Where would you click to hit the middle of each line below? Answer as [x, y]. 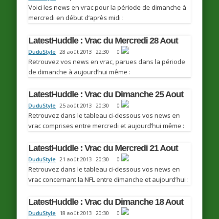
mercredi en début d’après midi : [76, 18]
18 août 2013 [76, 213]
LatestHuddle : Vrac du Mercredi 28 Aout [103, 40]
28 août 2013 [76, 51]
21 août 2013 [76, 159]
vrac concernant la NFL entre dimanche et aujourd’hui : [109, 179]
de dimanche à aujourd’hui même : [80, 72]
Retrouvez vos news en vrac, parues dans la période [107, 61]
